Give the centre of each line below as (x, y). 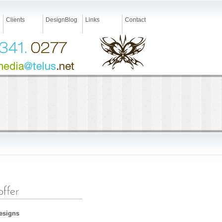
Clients (15, 20)
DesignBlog (61, 20)
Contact (135, 20)
